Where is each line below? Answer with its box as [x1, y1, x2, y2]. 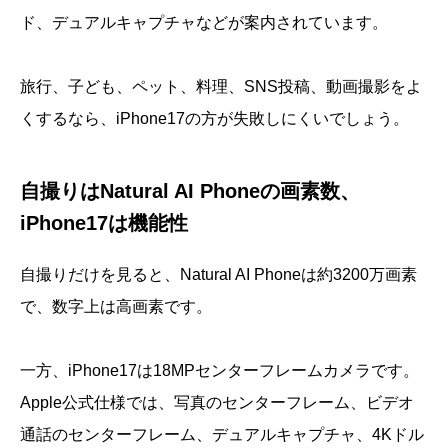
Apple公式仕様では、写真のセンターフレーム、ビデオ [20, 394, 414, 412]
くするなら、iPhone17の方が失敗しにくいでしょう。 [20, 110, 409, 128]
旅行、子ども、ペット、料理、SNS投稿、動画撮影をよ [20, 78, 422, 96]
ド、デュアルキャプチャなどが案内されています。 [20, 14, 388, 32]
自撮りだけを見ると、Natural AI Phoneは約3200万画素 [20, 266, 417, 284]
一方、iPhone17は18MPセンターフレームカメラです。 [20, 362, 419, 380]
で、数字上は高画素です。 [20, 298, 212, 316]
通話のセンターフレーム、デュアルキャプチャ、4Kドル [20, 426, 424, 444]
